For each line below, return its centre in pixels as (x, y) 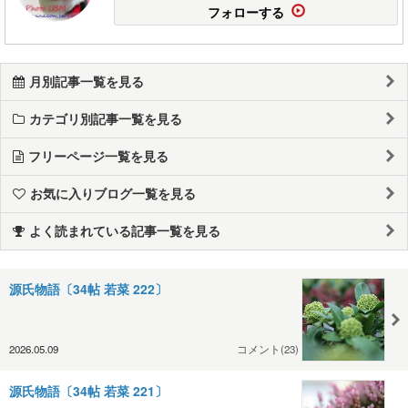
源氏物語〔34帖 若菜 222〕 (88, 288)
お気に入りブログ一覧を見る (113, 193)
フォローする (245, 11)
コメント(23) (268, 348)
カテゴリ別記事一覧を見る (106, 118)
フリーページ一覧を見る (98, 155)
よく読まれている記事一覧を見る (125, 230)
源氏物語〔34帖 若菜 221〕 (88, 390)
